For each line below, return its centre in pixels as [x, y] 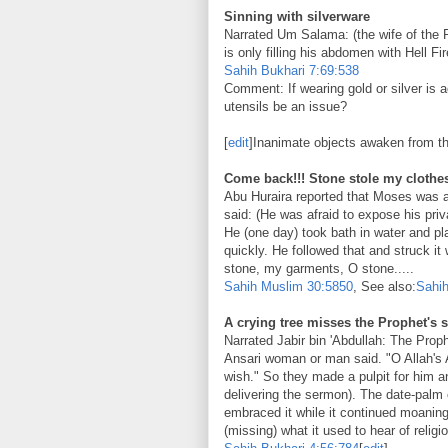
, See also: [384, 286]
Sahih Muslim [263, 286]
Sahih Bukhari [264, 70]
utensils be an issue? [285, 106]
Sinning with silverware [297, 16]
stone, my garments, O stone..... [319, 268]
